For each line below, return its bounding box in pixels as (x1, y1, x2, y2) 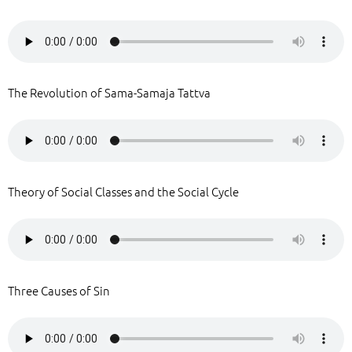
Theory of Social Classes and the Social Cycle (8, 183, 239, 200)
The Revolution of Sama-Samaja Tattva (8, 84, 211, 101)
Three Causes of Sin (8, 282, 110, 299)
